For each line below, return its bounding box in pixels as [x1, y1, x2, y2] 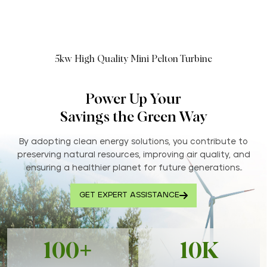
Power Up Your [86, 92, 181, 107]
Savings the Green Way [60, 110, 207, 125]
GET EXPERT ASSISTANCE [79, 191, 179, 199]
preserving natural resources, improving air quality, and [17, 150, 250, 159]
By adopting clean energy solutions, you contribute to [19, 137, 248, 146]
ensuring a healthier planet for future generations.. [25, 163, 242, 172]
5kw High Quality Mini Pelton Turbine [55, 54, 212, 64]
